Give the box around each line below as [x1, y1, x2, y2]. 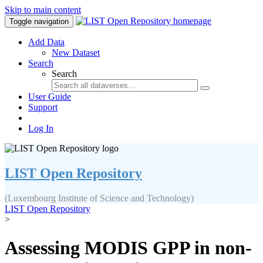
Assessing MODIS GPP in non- [5, 237, 252, 259]
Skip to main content [5, 5, 81, 15]
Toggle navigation [9, 17, 69, 26]
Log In [28, 123, 53, 133]
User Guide [28, 92, 71, 102]
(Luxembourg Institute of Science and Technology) [5, 193, 194, 203]
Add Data [28, 37, 65, 47]
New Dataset [52, 48, 100, 58]
